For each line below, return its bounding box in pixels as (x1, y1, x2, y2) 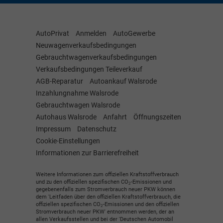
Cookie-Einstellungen (36, 136, 100, 145)
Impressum (36, 124, 71, 133)
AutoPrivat (36, 29, 69, 37)
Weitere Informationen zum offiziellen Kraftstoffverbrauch (36, 171, 179, 178)
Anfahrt (103, 112, 127, 121)
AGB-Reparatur (36, 77, 83, 85)
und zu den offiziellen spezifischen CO (36, 179, 128, 186)
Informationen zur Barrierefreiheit (36, 148, 139, 157)
